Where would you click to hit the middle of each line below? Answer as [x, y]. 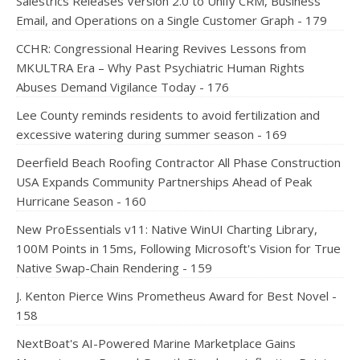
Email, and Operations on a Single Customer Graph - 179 [172, 20]
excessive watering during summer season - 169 [151, 134]
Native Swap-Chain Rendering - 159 [114, 268]
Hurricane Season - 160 [81, 201]
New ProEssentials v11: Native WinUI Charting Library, [167, 229]
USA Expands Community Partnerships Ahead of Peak [164, 182]
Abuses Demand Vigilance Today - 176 [123, 87]
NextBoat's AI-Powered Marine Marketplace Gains [156, 343]
